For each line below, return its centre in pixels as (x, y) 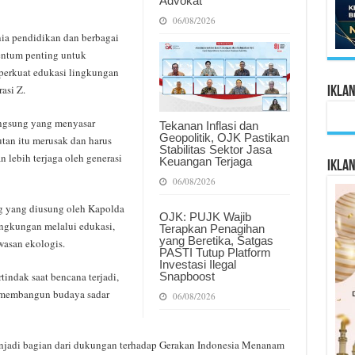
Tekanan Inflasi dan (208, 125)
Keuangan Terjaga (205, 161)
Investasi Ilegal (197, 264)
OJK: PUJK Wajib (205, 216)
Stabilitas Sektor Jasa (215, 149)
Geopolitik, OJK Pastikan (224, 137)
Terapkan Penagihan (212, 228)
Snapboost (187, 276)
